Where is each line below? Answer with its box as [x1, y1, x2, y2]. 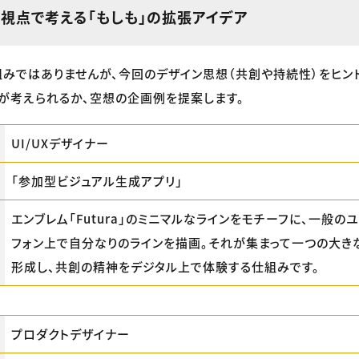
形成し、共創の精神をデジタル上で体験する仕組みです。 [11, 258, 320, 275]
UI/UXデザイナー [11, 135, 109, 151]
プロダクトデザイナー [11, 325, 130, 342]
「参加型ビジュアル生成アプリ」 [11, 172, 183, 189]
